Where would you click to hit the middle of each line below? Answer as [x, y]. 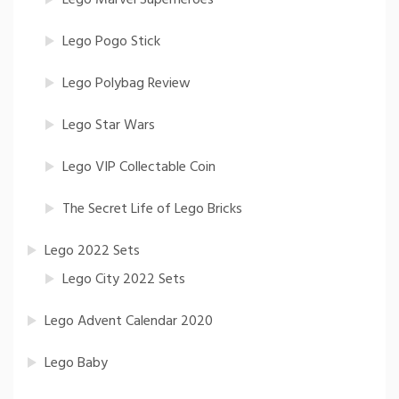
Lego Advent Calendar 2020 [129, 321]
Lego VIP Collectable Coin [139, 167]
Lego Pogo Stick [111, 41]
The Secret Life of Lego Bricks [152, 209]
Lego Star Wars [109, 125]
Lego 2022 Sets [92, 251]
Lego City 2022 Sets [124, 279]
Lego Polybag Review [126, 83]
